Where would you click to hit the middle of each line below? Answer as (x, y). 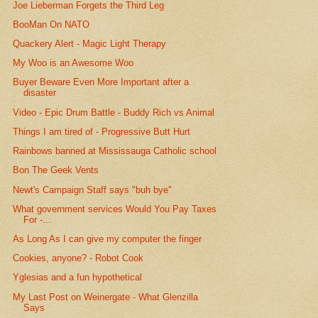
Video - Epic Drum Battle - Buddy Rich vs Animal (114, 112)
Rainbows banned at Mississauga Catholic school (115, 151)
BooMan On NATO (51, 24)
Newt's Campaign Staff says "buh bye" (93, 190)
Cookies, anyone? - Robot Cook (78, 258)
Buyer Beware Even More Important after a (101, 82)
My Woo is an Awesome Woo (73, 63)
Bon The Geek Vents (56, 170)
